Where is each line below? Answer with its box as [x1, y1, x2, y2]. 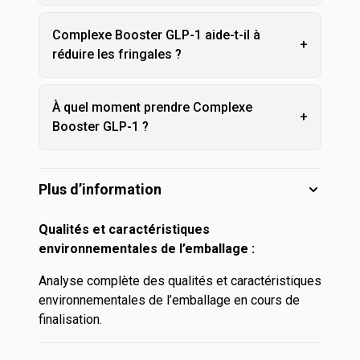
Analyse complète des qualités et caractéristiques [39, 273, 321, 288]
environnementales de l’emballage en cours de [39, 292, 300, 308]
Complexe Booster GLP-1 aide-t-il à [52, 27, 260, 43]
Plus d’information [39, 181, 162, 198]
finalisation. [39, 312, 102, 327]
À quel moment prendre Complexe [52, 100, 252, 115]
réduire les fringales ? [52, 47, 182, 62]
